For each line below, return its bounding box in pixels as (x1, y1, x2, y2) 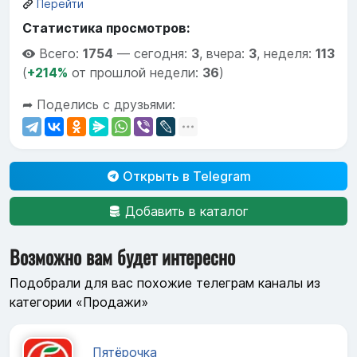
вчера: (206, 45, 249, 62)
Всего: (39, 45, 83, 62)
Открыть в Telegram (119, 168, 251, 185)
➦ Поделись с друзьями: (22, 96, 175, 113)
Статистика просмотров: (22, 20, 190, 37)
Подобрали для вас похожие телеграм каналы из (10, 274, 320, 291)
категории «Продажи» (10, 293, 148, 310)
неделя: (264, 45, 316, 62)
